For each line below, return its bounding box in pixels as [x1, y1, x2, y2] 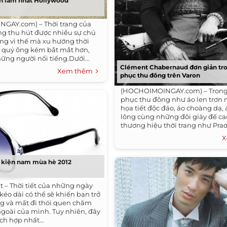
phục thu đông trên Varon [120, 71, 201, 79]
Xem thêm [57, 67, 96, 75]
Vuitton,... [121, 130, 152, 138]
